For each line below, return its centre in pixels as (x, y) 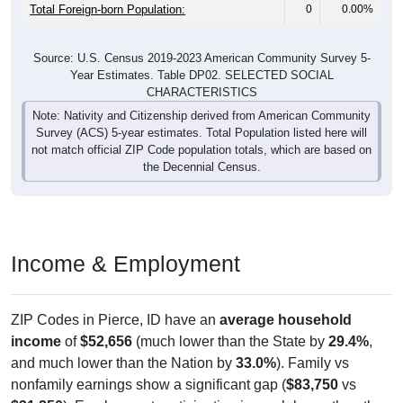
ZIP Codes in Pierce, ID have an (115, 320)
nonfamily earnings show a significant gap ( (148, 385)
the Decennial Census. (201, 167)
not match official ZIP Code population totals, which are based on (201, 150)
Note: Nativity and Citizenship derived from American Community (201, 116)
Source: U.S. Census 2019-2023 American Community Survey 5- (201, 58)
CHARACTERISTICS (201, 93)
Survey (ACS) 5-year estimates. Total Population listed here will (201, 133)
